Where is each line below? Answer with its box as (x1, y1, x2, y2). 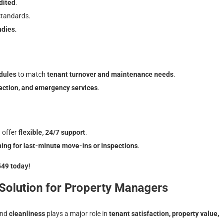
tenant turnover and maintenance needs (47, 70, 173, 78)
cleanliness (9, 209, 45, 218)
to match (16, 70, 47, 78)
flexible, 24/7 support (18, 128, 85, 137)
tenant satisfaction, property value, (109, 209, 219, 218)
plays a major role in (45, 209, 109, 218)
